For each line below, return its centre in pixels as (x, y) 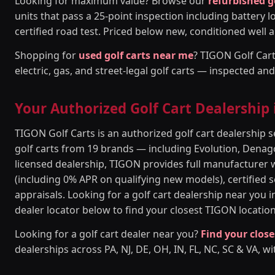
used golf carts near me (136, 55)
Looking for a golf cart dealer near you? (108, 234)
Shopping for (47, 55)
